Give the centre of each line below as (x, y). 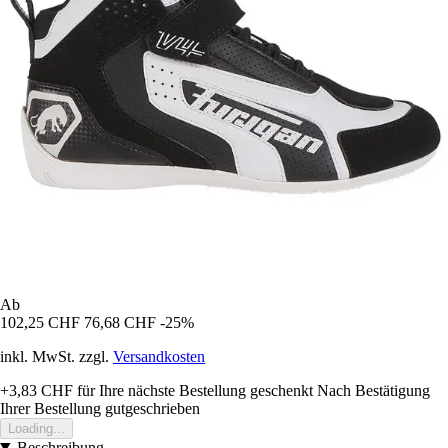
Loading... (36, 428)
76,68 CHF (120, 322)
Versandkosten (159, 356)
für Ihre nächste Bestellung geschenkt (193, 390)
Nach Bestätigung (373, 390)
